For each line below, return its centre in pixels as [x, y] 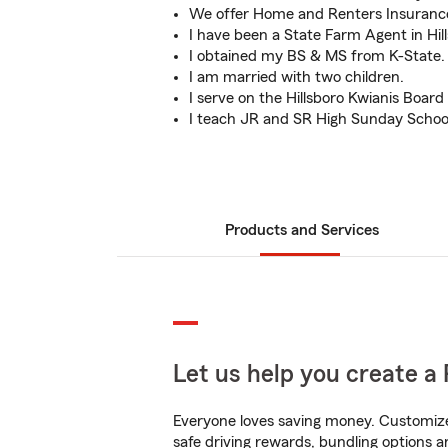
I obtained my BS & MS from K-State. [317, 56]
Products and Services [302, 230]
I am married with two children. [296, 77]
